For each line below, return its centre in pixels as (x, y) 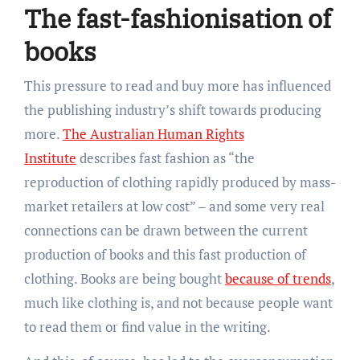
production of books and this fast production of (165, 254)
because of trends (278, 278)
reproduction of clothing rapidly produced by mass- (180, 182)
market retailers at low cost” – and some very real (174, 206)
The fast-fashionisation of (177, 19)
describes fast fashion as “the (165, 157)
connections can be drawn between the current (166, 230)
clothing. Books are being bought (124, 278)
